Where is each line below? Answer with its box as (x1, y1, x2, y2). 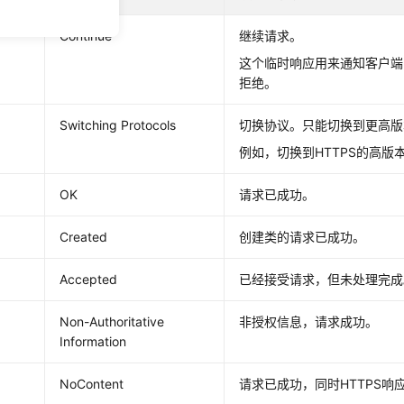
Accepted (60, 271, 118, 287)
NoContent (60, 376, 124, 391)
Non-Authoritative (60, 314, 165, 329)
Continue (60, 28, 113, 43)
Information (60, 334, 127, 349)
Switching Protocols (60, 117, 177, 133)
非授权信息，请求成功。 (239, 314, 379, 329)
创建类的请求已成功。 (239, 229, 366, 244)
